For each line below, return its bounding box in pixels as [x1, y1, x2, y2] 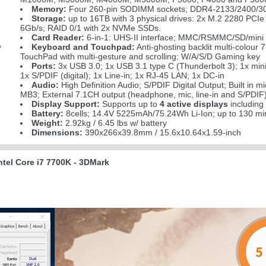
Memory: [31, 4, 67, 14]
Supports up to [100, 99, 160, 109]
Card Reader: [31, 33, 85, 42]
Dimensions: [31, 128, 83, 137]
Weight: [31, 118, 64, 128]
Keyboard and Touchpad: [31, 42, 135, 52]
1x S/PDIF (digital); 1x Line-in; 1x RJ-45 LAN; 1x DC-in [20, 71, 224, 80]
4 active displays [160, 99, 229, 109]
